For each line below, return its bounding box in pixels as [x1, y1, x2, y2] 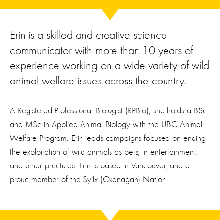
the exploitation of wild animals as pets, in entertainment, [10, 148, 197, 157]
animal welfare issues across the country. [10, 76, 186, 87]
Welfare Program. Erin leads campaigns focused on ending [10, 134, 206, 143]
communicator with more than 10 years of [10, 45, 193, 57]
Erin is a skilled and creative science [10, 30, 167, 42]
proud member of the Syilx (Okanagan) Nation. [10, 175, 168, 184]
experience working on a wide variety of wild [10, 60, 209, 72]
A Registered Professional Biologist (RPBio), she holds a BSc [10, 107, 207, 115]
